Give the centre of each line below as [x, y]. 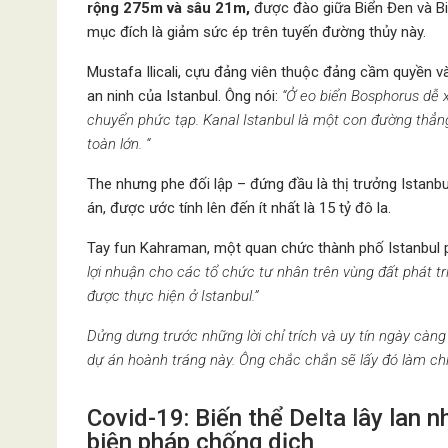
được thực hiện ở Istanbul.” [172, 296]
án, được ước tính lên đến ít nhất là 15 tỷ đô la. [239, 208]
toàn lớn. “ [118, 144]
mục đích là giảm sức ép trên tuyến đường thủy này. [256, 32]
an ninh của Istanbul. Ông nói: [184, 96]
